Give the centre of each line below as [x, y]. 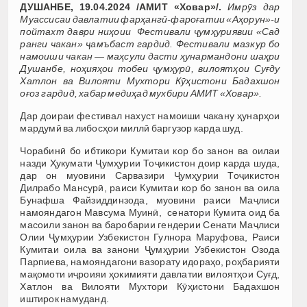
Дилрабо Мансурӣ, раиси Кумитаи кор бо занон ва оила [150, 187]
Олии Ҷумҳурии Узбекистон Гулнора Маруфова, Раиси [150, 237]
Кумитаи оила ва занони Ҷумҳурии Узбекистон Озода [150, 249]
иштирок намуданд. [64, 298]
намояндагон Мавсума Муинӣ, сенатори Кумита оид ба [150, 212]
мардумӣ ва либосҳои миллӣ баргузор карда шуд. [132, 128]
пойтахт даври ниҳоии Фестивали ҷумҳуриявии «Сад [150, 31]
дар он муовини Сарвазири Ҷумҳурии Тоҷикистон [150, 175]
